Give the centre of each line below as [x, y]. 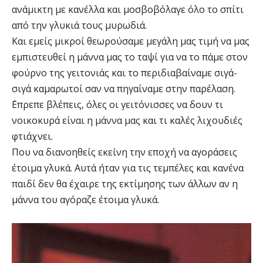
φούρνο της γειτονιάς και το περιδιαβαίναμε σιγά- [124, 73]
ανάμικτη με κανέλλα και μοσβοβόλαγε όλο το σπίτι [128, 10]
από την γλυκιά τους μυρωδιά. [79, 26]
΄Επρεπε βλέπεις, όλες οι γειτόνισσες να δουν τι [117, 105]
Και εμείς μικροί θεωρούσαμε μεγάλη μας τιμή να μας [131, 41]
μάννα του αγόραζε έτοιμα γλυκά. [85, 200]
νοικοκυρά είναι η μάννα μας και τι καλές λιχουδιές [127, 121]
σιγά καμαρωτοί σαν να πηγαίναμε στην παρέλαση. [124, 89]
